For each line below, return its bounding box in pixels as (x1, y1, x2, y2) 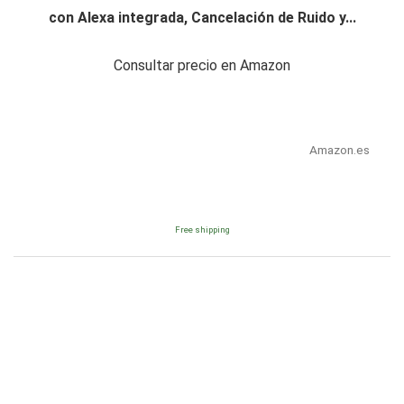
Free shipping (174, 225, 230, 235)
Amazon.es (308, 142, 370, 158)
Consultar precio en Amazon (114, 57, 290, 75)
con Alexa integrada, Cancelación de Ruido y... (48, 9, 356, 27)
